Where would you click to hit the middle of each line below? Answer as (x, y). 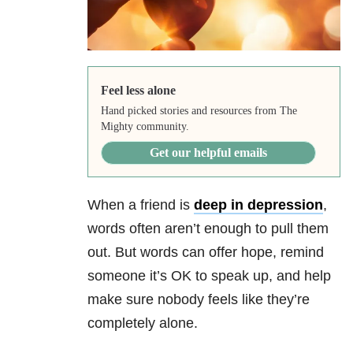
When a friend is (141, 205)
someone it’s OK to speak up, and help (209, 276)
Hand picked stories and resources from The (199, 111)
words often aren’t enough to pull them (208, 229)
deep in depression (258, 205)
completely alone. (143, 323)
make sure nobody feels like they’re (199, 300)
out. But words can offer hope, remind (206, 253)
